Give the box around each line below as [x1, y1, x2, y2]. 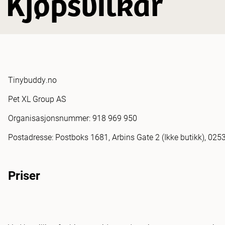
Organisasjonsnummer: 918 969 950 [8, 112, 137, 123]
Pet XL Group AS [8, 93, 66, 104]
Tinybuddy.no [8, 74, 59, 85]
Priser [8, 167, 40, 183]
